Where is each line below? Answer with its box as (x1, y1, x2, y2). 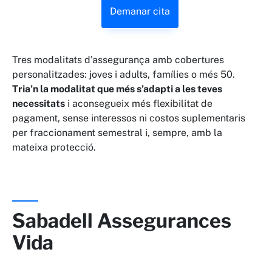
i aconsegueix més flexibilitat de (65, 98, 212, 110)
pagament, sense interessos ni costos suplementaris (12, 112, 245, 124)
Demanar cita (110, 5, 170, 18)
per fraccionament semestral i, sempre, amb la (12, 127, 222, 139)
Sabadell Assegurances (12, 209, 231, 233)
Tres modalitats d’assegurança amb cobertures (12, 54, 224, 66)
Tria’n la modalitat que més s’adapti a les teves (12, 83, 222, 95)
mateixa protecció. (12, 141, 96, 154)
